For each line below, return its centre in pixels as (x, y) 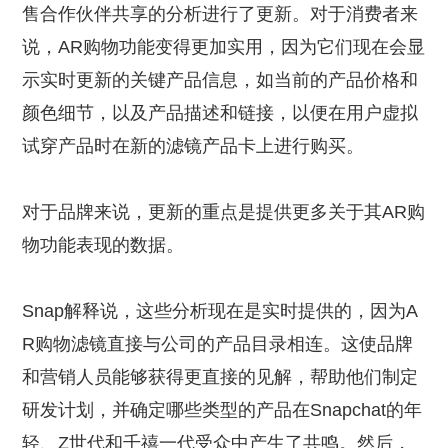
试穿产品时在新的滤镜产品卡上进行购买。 (193, 146)
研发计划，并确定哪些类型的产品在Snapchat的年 (222, 410)
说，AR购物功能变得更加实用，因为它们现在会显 (224, 47)
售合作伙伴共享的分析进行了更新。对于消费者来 (220, 14)
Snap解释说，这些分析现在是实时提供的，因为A (220, 311)
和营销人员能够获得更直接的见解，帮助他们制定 (220, 377)
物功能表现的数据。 (103, 245)
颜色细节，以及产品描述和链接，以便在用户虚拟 (220, 113)
